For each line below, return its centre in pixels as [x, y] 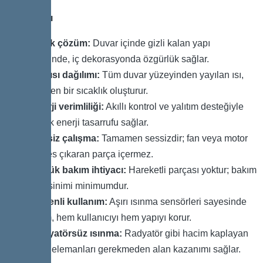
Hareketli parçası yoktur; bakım [191, 170]
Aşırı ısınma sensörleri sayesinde [177, 202]
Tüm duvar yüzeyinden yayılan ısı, [172, 75]
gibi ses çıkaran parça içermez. [89, 154]
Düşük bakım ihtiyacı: [78, 170]
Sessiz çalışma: [65, 139]
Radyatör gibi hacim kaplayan [185, 234]
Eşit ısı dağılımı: [65, 75]
